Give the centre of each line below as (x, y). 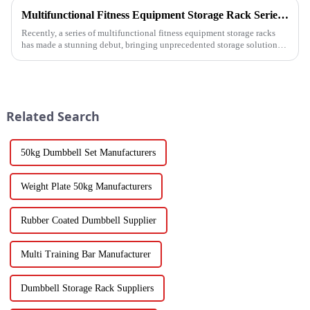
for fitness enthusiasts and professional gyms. (105, 57)
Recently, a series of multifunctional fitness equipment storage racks (148, 33)
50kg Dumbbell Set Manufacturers (88, 153)
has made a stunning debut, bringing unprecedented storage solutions (151, 45)
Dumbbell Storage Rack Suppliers (87, 288)
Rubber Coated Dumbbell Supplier (88, 220)
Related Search (53, 117)
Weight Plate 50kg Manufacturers (86, 186)
